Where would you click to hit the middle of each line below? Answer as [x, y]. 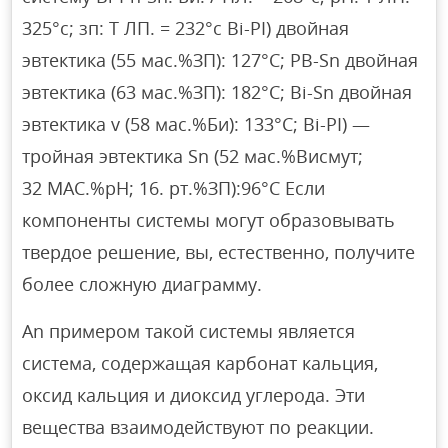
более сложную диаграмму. [142, 284]
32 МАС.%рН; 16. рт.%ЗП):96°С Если [174, 188]
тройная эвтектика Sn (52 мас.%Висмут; [193, 156]
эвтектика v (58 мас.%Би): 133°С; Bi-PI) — [196, 124]
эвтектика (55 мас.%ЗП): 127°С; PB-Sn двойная [220, 60]
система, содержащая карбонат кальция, [200, 363]
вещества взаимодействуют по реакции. [198, 427]
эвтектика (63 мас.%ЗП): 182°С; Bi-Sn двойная [217, 92]
